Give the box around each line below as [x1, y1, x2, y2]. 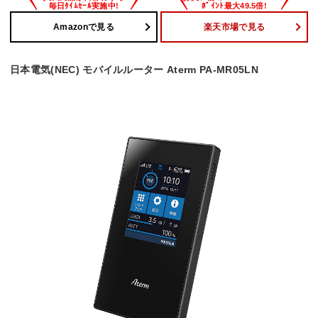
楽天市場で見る [203, 21, 265, 32]
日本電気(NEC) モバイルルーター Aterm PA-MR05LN [10, 64, 258, 76]
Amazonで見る [53, 21, 114, 32]
